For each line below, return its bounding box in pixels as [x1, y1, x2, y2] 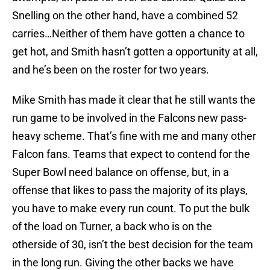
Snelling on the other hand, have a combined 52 [12, 9, 238, 22]
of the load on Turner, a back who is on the [12, 220, 212, 233]
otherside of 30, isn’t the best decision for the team [12, 238, 253, 251]
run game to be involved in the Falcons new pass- [12, 111, 246, 125]
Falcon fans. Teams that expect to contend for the [12, 148, 250, 161]
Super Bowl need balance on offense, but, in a [12, 166, 229, 179]
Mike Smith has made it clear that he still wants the [12, 93, 256, 107]
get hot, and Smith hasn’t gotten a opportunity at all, [12, 45, 258, 58]
